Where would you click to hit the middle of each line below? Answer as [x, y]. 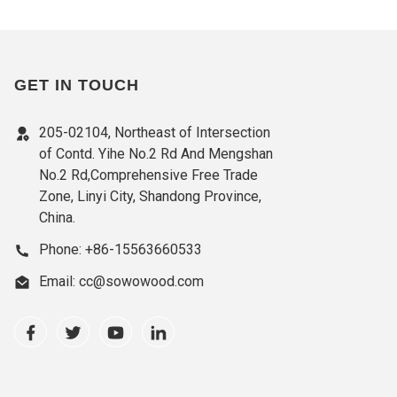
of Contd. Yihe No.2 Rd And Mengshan [156, 154]
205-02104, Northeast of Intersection [155, 132]
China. [57, 218]
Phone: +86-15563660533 [122, 249]
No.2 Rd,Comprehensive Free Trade [148, 175]
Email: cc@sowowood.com [121, 281]
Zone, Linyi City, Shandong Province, [150, 196]
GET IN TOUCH [77, 85]
